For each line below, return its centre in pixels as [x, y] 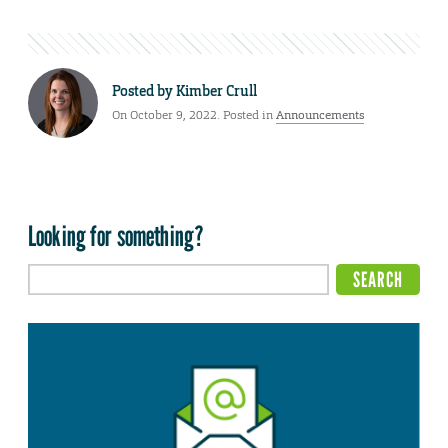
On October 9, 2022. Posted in [194, 114]
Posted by [144, 90]
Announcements [320, 114]
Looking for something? [116, 236]
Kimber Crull [216, 90]
